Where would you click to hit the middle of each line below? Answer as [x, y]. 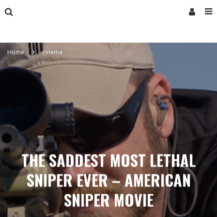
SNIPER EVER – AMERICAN [108, 180]
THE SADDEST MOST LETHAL [108, 160]
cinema [53, 52]
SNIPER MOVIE [108, 200]
